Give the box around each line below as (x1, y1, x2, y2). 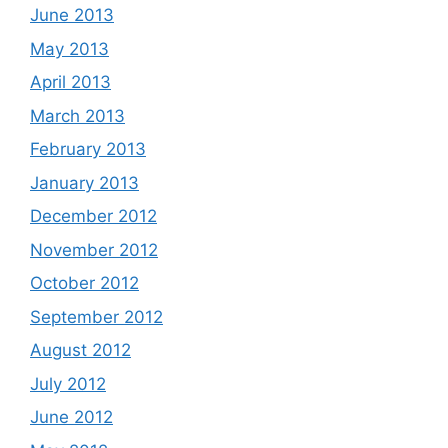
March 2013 (30, 105, 125, 126)
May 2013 (30, 38, 109, 59)
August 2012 (30, 340, 131, 360)
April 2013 (30, 72, 111, 92)
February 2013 (30, 139, 146, 159)
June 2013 (30, 5, 114, 25)
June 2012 (30, 407, 113, 427)
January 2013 (30, 172, 139, 193)
